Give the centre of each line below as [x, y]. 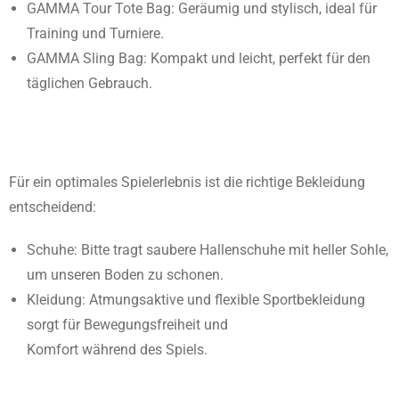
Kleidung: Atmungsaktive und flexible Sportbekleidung [196, 300]
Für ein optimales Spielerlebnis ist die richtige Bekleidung [187, 182]
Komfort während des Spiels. [117, 350]
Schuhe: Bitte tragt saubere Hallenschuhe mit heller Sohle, [208, 250]
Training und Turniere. [95, 33]
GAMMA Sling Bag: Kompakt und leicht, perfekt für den [199, 58]
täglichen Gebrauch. [90, 83]
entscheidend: [53, 207]
